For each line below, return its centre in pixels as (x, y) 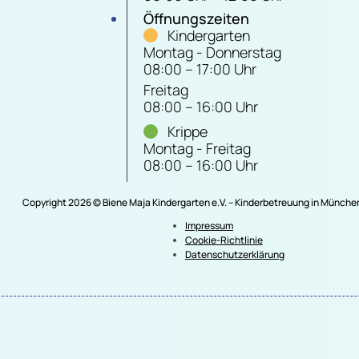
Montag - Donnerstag (213, 52)
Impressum (209, 226)
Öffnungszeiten (197, 19)
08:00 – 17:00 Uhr (200, 69)
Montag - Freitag (198, 149)
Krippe (188, 132)
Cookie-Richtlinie (224, 240)
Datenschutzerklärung (234, 255)
